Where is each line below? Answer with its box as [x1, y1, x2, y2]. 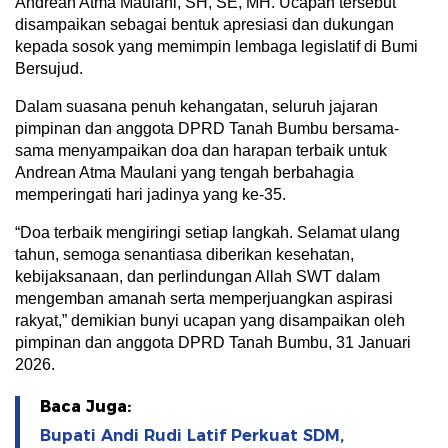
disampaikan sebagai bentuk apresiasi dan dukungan [15, 16, 394, 33]
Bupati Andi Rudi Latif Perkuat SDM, [40, 426, 344, 445]
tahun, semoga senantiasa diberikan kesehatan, [15, 246, 354, 263]
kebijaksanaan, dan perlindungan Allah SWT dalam [15, 268, 380, 285]
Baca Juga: [40, 397, 131, 416]
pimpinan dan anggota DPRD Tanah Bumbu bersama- [15, 120, 399, 137]
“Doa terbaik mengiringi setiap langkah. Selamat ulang [15, 224, 400, 241]
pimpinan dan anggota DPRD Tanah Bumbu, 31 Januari [15, 334, 411, 351]
